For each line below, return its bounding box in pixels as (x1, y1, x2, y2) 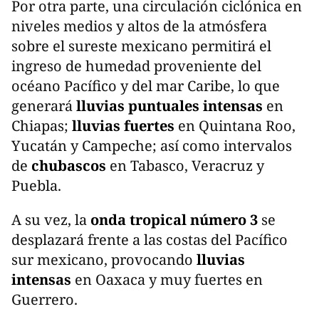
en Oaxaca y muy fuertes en (71, 270, 263, 290)
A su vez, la (11, 210, 87, 230)
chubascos (31, 156, 106, 176)
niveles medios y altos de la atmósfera (11, 16, 267, 36)
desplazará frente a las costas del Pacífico (11, 230, 288, 250)
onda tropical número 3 (87, 210, 258, 230)
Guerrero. (11, 290, 78, 310)
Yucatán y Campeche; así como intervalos (11, 136, 292, 156)
